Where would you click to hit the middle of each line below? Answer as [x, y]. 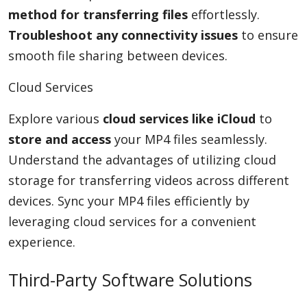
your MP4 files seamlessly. [189, 139]
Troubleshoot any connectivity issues [123, 35]
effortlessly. [224, 14]
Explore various [56, 119]
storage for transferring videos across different [149, 180]
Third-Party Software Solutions [130, 280]
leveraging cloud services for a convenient [132, 221]
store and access [60, 139]
